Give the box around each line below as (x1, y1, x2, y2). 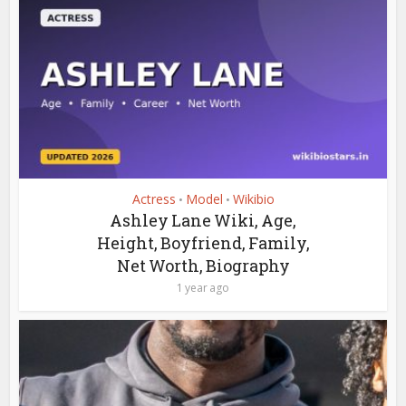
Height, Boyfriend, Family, (96, 232, 310, 255)
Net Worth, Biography (116, 255, 290, 277)
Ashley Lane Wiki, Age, (110, 209, 296, 232)
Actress (131, 190, 176, 208)
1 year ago (177, 280, 229, 296)
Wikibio (232, 190, 275, 208)
